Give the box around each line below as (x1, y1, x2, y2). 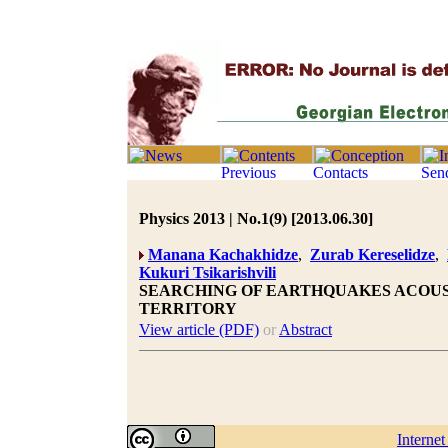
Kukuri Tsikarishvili (139, 264, 276, 281)
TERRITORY (139, 300, 237, 317)
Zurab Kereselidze (310, 246, 435, 263)
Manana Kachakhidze (148, 246, 298, 263)
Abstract (279, 321, 332, 338)
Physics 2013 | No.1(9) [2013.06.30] (139, 210, 373, 227)
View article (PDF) (139, 321, 259, 338)
